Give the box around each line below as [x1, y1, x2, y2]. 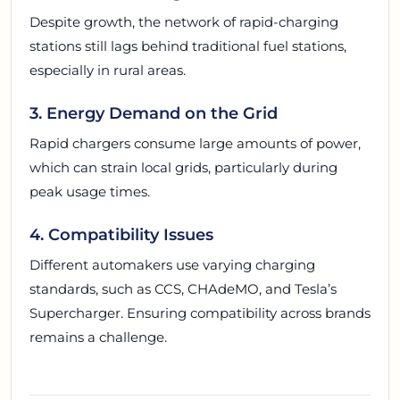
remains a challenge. [29, 329, 167, 346]
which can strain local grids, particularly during [29, 159, 337, 177]
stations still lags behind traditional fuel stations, [29, 37, 346, 54]
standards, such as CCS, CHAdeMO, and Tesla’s [29, 280, 337, 298]
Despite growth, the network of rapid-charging [29, 12, 338, 30]
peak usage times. [29, 183, 150, 201]
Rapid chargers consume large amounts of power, [29, 135, 361, 153]
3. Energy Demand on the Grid [29, 104, 278, 123]
